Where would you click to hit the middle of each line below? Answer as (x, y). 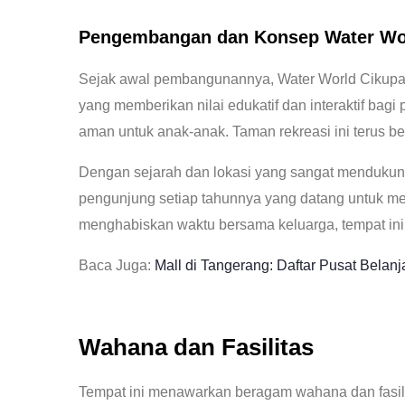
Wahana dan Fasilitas (196, 348)
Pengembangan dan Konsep (202, 38)
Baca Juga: (117, 266)
